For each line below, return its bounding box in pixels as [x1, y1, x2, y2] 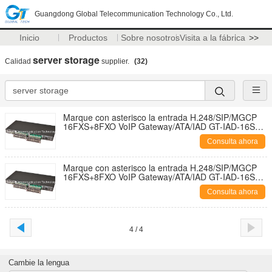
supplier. [100, 57, 131, 66]
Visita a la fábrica [179, 33, 245, 42]
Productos [69, 33, 108, 42]
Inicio [19, 33, 39, 42]
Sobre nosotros [120, 33, 180, 42]
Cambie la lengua [8, 258, 69, 267]
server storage [33, 53, 100, 67]
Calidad [5, 57, 33, 66]
